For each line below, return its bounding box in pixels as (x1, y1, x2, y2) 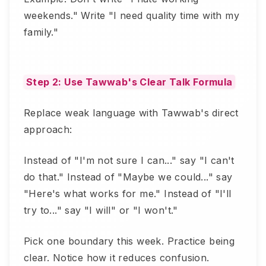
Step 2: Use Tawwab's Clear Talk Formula (26, 76, 233, 88)
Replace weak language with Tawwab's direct (24, 107, 239, 119)
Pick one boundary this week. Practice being (24, 235, 235, 247)
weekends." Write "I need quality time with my (24, 9, 239, 21)
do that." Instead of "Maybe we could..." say (24, 171, 233, 183)
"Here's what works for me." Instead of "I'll (24, 188, 232, 199)
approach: (24, 123, 72, 135)
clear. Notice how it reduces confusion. (24, 252, 210, 264)
